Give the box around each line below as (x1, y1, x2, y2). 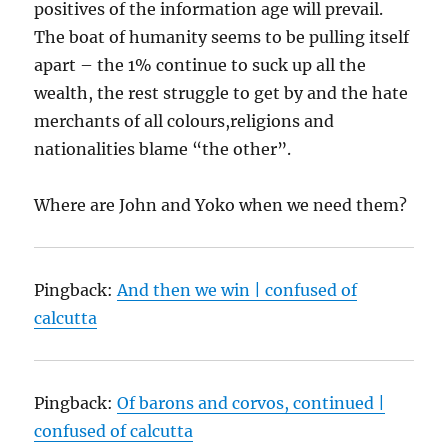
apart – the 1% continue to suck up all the (34, 55, 367, 76)
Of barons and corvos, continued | (117, 393, 386, 414)
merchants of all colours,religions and (34, 111, 335, 132)
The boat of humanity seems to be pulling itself (34, 27, 410, 48)
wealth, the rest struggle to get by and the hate (34, 83, 409, 104)
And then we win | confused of (117, 280, 358, 301)
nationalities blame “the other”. (34, 139, 292, 160)
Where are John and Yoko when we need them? (34, 195, 408, 216)
